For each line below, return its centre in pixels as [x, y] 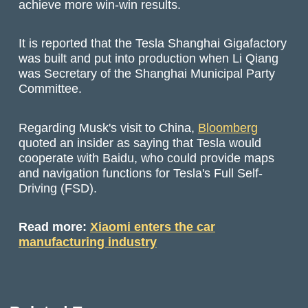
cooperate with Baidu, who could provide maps [147, 157]
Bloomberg [228, 127]
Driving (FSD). [58, 188]
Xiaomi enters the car [153, 227]
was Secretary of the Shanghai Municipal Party [147, 74]
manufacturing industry [88, 242]
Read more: [55, 227]
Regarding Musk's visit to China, [109, 127]
